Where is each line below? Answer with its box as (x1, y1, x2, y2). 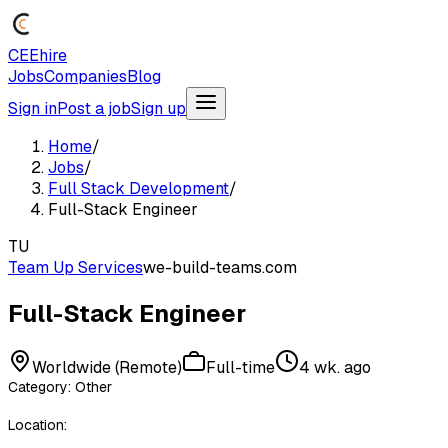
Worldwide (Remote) (32, 356, 182, 378)
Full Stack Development (48, 178, 229, 199)
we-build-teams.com (143, 257, 297, 278)
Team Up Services (8, 257, 143, 278)
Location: (8, 415, 67, 434)
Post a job (57, 98, 131, 119)
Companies (44, 66, 127, 87)
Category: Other (8, 377, 112, 396)
